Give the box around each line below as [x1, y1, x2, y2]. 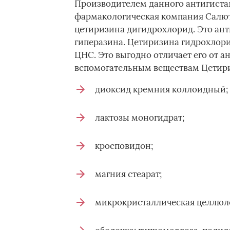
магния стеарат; [94, 168, 162, 180]
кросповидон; [94, 140, 153, 151]
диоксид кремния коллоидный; [94, 84, 228, 95]
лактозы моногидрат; [94, 112, 184, 123]
